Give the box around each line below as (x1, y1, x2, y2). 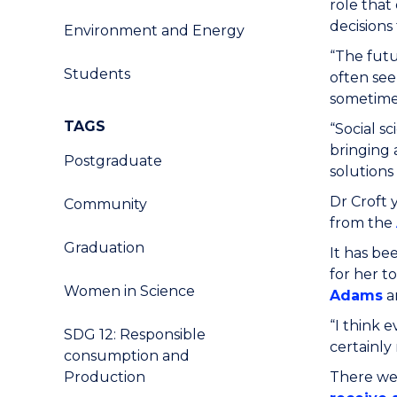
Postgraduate (64, 152, 162, 169)
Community (64, 196, 147, 213)
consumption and (64, 347, 190, 364)
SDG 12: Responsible (64, 326, 206, 343)
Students (64, 66, 130, 82)
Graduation (64, 239, 144, 256)
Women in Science (64, 283, 195, 300)
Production (64, 369, 145, 385)
